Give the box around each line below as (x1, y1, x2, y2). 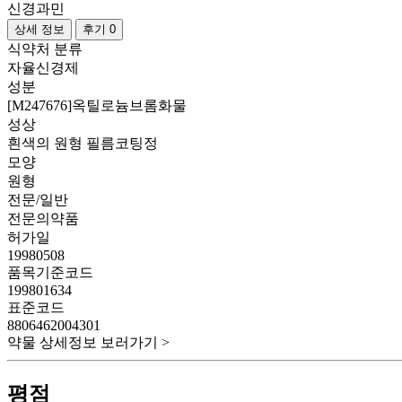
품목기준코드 (7, 265, 93, 280)
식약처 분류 (7, 41, 83, 57)
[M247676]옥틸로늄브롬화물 (7, 98, 187, 113)
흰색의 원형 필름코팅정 (7, 135, 158, 151)
